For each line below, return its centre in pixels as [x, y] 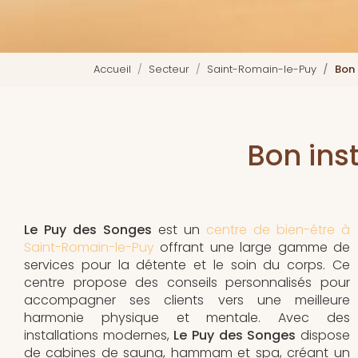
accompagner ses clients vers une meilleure [187, 300]
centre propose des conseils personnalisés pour [187, 283]
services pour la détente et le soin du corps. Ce [187, 265]
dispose [323, 336]
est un [179, 230]
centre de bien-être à [278, 230]
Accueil [112, 70]
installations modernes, [99, 336]
